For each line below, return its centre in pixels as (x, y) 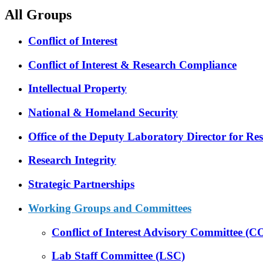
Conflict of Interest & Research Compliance (132, 65)
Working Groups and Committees (110, 208)
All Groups (38, 14)
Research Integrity (72, 160)
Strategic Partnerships (81, 184)
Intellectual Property (77, 89)
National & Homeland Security (103, 112)
